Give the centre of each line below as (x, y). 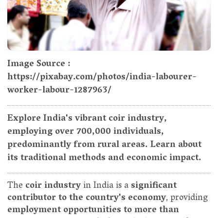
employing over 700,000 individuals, (86, 132)
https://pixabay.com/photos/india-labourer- (102, 78)
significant (154, 186)
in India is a (107, 186)
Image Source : (39, 64)
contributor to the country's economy (87, 198)
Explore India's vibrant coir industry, (87, 119)
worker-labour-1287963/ (59, 91)
